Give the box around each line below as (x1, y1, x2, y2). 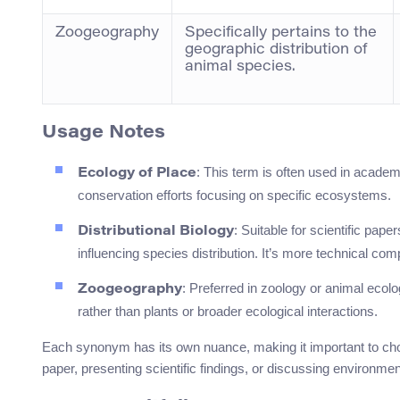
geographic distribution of (185, 42, 367, 57)
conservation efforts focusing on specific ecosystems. (78, 187, 391, 203)
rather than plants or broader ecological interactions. (78, 303, 378, 319)
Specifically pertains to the (185, 25, 377, 40)
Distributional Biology (78, 224, 234, 238)
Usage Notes (42, 123, 165, 142)
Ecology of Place (78, 166, 196, 180)
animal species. (185, 59, 296, 74)
